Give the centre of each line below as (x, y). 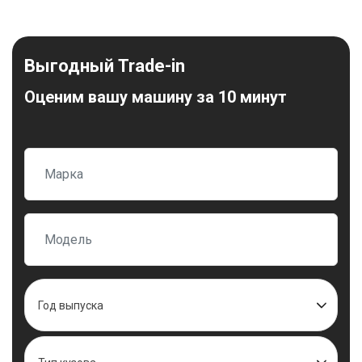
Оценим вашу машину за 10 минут (156, 97)
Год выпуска (71, 305)
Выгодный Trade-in (105, 65)
